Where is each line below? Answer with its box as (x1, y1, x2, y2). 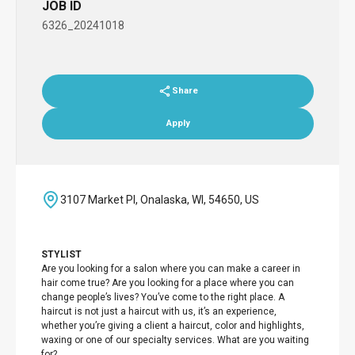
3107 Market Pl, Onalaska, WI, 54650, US (60, 193, 259, 206)
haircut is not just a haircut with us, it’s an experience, (41, 306, 277, 317)
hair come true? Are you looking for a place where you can (41, 277, 294, 288)
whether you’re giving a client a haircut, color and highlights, (41, 320, 304, 331)
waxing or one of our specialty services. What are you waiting (41, 334, 309, 345)
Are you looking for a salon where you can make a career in (41, 263, 300, 274)
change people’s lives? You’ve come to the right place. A (41, 292, 284, 303)
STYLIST (41, 249, 86, 260)
